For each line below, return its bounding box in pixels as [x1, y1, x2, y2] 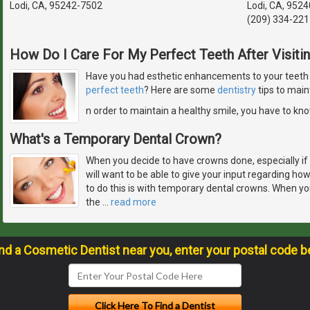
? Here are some [144, 84, 217, 96]
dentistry [217, 84, 256, 96]
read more [111, 197, 156, 208]
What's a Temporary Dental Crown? [10, 131, 221, 148]
